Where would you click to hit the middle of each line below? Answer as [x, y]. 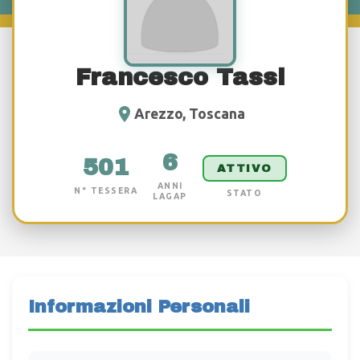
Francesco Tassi [180, 77]
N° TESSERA [106, 191]
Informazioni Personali [139, 306]
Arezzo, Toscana [190, 114]
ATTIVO [244, 168]
